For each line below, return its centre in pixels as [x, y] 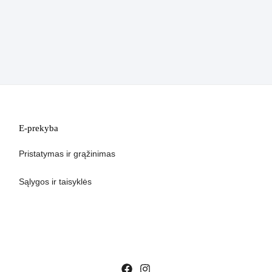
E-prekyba [38, 128]
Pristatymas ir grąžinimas [67, 153]
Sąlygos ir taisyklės [55, 182]
